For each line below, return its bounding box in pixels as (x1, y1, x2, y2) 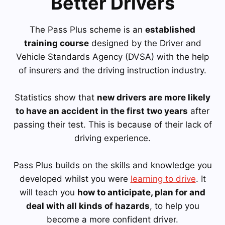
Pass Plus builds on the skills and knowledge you (13, 160, 212, 170)
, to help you (149, 200, 199, 211)
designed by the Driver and (88, 38, 201, 48)
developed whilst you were (19, 173, 131, 184)
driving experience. (74, 133, 151, 143)
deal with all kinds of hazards (26, 200, 150, 211)
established (145, 24, 195, 35)
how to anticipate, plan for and (77, 187, 205, 197)
